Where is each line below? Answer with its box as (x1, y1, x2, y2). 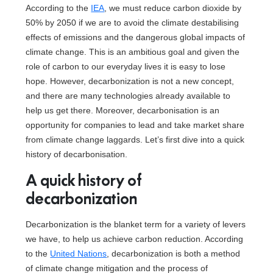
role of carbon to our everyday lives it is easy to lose (26, 62, 226, 71)
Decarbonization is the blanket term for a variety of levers (26, 219, 246, 229)
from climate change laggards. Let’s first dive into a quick (26, 135, 245, 144)
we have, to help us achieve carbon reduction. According (26, 234, 244, 244)
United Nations (50, 249, 107, 258)
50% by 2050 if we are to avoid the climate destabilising (26, 18, 239, 27)
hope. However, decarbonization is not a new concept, (26, 76, 235, 86)
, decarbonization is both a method (107, 249, 241, 258)
